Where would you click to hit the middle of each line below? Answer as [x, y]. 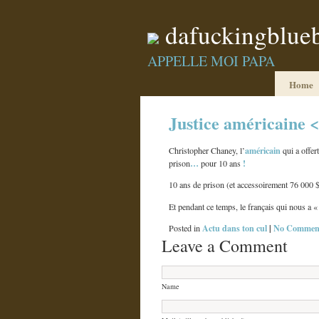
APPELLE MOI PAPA [211, 61]
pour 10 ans [222, 163]
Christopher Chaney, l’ [207, 151]
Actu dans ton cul [235, 228]
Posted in [185, 228]
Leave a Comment [225, 245]
